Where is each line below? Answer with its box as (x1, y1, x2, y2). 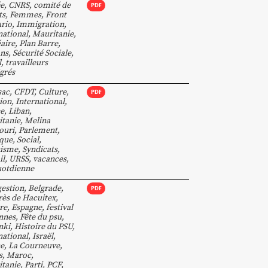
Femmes (10, 8, 41, 20)
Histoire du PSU (14, 220, 72, 232)
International (16, 95, 65, 107)
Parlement (19, 124, 57, 136)
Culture (38, 86, 66, 98)
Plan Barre (19, 37, 58, 49)
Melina (25, 114, 50, 126)
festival (46, 201, 73, 213)
